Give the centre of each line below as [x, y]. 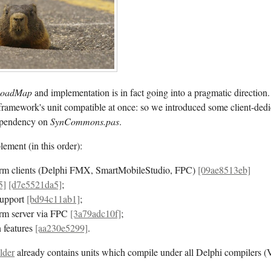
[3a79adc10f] [96, 213]
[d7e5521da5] [35, 184]
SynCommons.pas [85, 121]
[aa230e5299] [62, 228]
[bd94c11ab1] [54, 199]
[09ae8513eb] [224, 170]
